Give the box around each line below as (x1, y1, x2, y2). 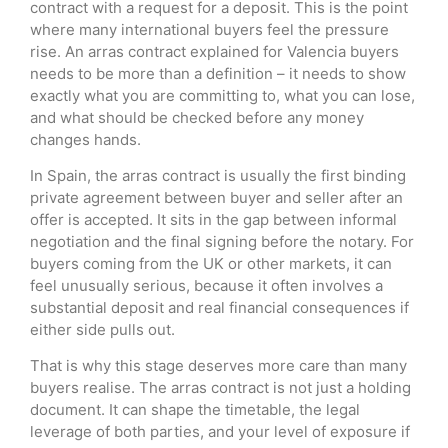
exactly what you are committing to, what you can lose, (30, 85, 415, 105)
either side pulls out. (30, 320, 175, 340)
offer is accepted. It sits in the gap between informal (30, 210, 397, 230)
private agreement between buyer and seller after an (30, 188, 403, 208)
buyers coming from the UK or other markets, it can (30, 254, 392, 274)
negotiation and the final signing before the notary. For (30, 232, 414, 252)
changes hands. (30, 129, 141, 149)
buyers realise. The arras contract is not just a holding (30, 378, 411, 398)
